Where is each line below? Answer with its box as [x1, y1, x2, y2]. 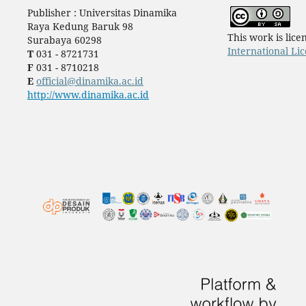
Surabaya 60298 [27, 33, 102, 46]
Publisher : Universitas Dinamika [27, 5, 180, 19]
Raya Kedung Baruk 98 [27, 19, 133, 33]
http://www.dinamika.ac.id [27, 87, 149, 101]
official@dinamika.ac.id [36, 74, 143, 87]
